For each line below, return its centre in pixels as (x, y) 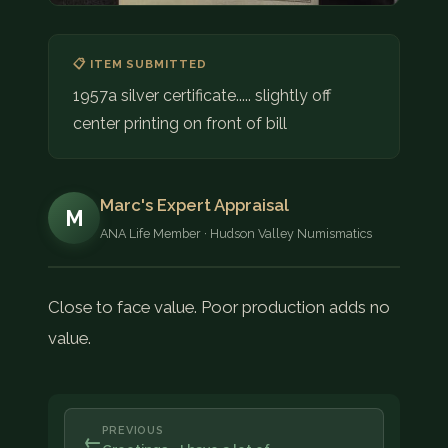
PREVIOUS (132, 430)
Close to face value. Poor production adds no (219, 306)
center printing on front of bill (180, 123)
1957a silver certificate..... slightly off (202, 95)
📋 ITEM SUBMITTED (140, 63)
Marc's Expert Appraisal (194, 204)
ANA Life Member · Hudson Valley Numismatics (236, 233)
